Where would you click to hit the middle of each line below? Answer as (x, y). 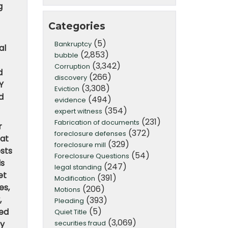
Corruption (72, 66)
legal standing (78, 167)
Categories (77, 26)
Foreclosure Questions (92, 156)
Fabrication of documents (97, 122)
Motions (67, 189)
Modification (75, 178)
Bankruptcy (73, 44)
